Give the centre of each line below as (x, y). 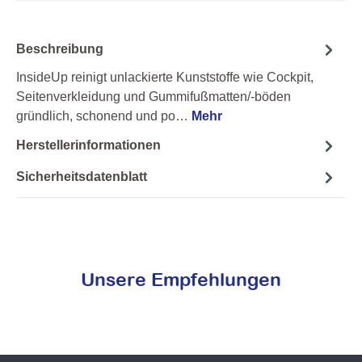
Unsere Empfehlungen (181, 279)
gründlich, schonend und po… (104, 116)
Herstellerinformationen (88, 145)
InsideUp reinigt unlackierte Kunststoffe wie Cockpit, (165, 77)
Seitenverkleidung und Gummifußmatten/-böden (154, 96)
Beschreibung (60, 49)
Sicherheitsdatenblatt (82, 177)
